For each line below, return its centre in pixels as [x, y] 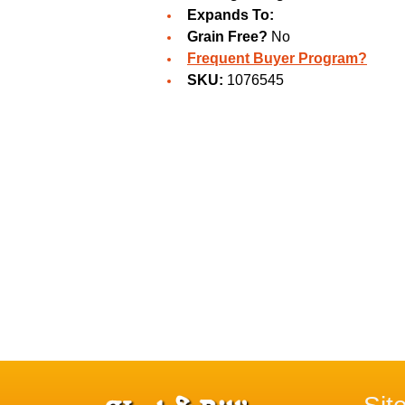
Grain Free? [227, 37]
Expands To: [231, 15]
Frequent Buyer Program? [277, 59]
